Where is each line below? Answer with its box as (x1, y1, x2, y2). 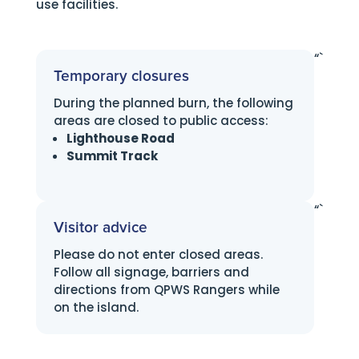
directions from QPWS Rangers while (53, 281, 280, 298)
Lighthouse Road (66, 130, 175, 147)
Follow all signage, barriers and (53, 264, 249, 280)
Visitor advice (53, 220, 147, 236)
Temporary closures (53, 69, 189, 84)
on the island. (53, 299, 139, 316)
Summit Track (66, 147, 158, 164)
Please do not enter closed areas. (53, 246, 263, 263)
